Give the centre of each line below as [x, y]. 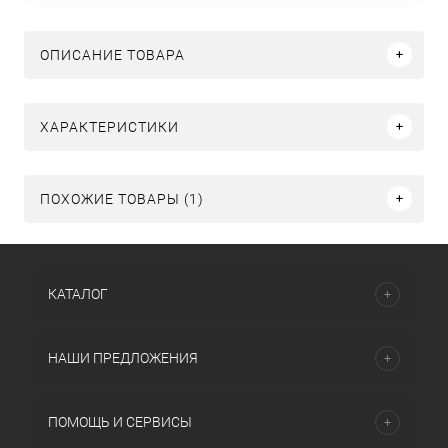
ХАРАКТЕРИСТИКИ [109, 126]
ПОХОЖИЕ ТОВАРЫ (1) [122, 198]
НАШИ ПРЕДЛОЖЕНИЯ [123, 358]
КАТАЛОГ [78, 294]
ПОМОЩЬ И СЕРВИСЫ [120, 422]
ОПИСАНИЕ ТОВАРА [112, 54]
